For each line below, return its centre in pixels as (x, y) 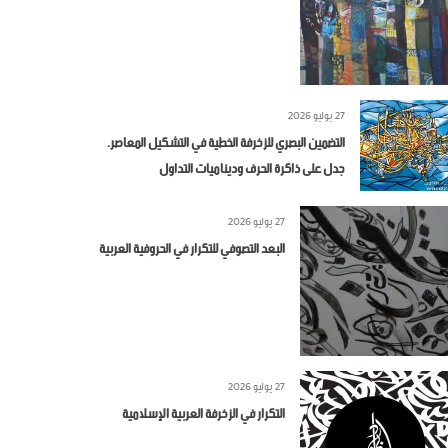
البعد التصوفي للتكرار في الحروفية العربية (192, 246)
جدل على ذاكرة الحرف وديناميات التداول (251, 167)
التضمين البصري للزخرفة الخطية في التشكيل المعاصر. (225, 141)
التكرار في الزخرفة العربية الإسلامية (204, 411)
